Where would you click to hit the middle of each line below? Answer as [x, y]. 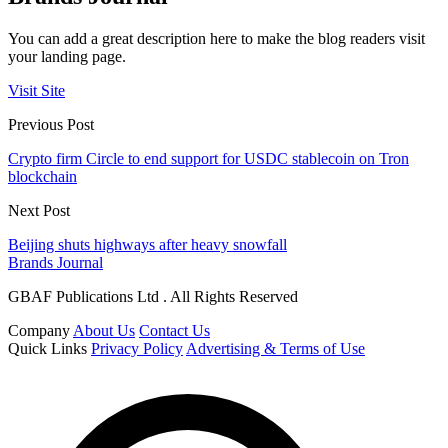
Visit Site [36, 90]
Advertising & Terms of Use [275, 348]
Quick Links [47, 348]
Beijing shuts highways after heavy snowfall [147, 244]
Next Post [39, 210]
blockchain [42, 176]
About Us [104, 330]
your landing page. [67, 56]
